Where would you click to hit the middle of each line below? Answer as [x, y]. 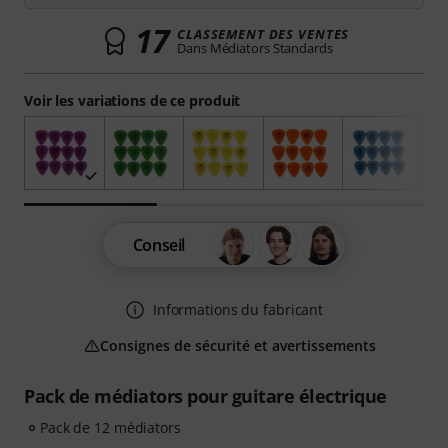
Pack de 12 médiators [110, 428]
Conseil [159, 245]
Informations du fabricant [238, 310]
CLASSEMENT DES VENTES [263, 34]
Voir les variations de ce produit [132, 100]
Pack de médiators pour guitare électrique [205, 396]
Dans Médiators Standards [255, 48]
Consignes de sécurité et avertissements [238, 346]
